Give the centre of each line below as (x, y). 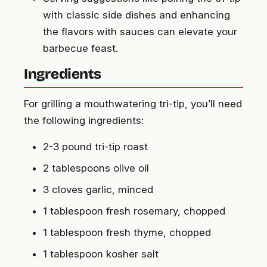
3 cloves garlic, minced (98, 190)
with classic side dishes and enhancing (136, 15)
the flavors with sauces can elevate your (140, 32)
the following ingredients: (84, 121)
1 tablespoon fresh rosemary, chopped (134, 211)
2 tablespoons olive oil (96, 168)
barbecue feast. (80, 49)
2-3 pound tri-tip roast (95, 147)
